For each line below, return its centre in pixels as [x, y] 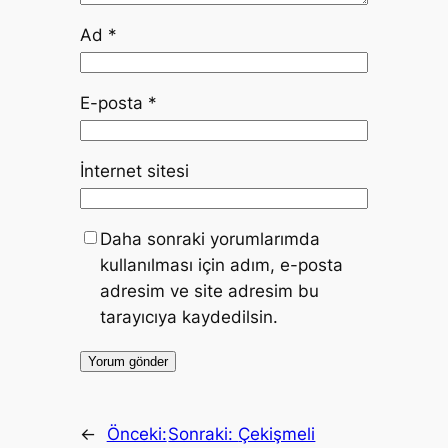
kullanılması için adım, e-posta [221, 265]
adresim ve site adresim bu [209, 291]
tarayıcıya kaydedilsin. [188, 317]
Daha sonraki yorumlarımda [209, 239]
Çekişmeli [277, 434]
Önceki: [136, 434]
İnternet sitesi [134, 171]
